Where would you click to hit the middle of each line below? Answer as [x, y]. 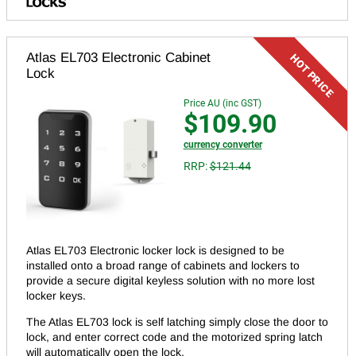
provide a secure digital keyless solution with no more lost [170, 281]
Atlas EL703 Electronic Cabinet [118, 57]
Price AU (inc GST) [222, 103]
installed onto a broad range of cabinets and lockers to [163, 265]
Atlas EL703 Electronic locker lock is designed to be [155, 250]
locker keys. [56, 296]
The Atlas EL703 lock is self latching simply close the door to [177, 322]
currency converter [222, 144]
